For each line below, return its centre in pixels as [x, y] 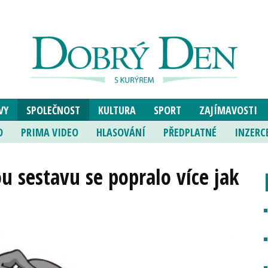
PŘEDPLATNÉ [190, 132]
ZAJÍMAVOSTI [228, 110]
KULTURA [117, 110]
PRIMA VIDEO [49, 132]
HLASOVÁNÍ [121, 132]
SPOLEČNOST [53, 110]
